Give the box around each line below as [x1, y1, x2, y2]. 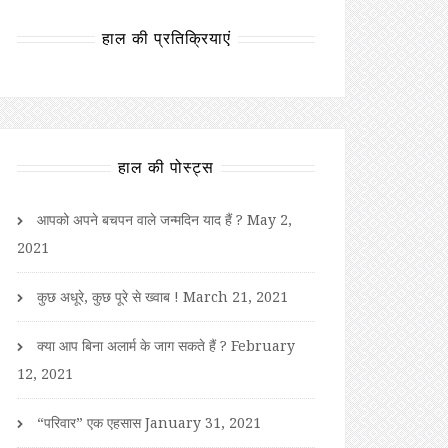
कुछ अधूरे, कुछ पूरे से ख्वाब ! [37, 286, 179, 306]
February [231, 335, 295, 355]
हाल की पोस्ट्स [118, 155, 214, 178]
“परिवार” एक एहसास [37, 412, 141, 432]
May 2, [247, 209, 292, 229]
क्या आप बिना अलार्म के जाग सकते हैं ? [37, 335, 227, 355]
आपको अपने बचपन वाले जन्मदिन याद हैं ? [37, 209, 243, 229]
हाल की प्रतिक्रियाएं [101, 26, 231, 49]
